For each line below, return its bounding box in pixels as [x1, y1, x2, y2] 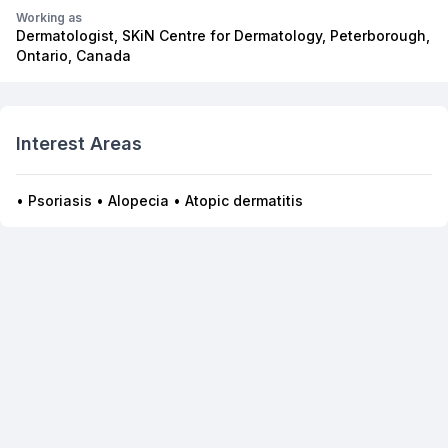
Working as [16, 10, 82, 25]
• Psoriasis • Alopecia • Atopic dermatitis [16, 192, 303, 209]
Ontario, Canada [16, 47, 131, 64]
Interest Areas [16, 133, 142, 154]
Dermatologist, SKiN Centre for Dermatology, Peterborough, [16, 27, 430, 44]
